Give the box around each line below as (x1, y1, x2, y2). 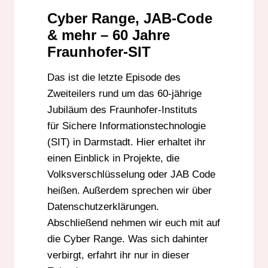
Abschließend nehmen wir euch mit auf (47, 217, 220, 229)
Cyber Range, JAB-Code (47, 10, 212, 27)
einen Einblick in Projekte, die (47, 153, 179, 165)
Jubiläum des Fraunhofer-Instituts (47, 104, 197, 116)
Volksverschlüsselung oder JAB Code (47, 169, 215, 181)
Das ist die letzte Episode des (47, 72, 181, 84)
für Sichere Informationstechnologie (47, 120, 206, 132)
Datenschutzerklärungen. (47, 201, 159, 213)
